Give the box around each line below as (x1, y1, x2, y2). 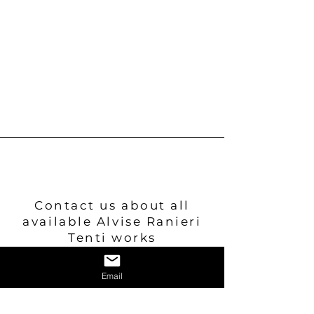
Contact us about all (34, 198, 190, 212)
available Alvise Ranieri (22, 214, 202, 228)
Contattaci (84, 291, 139, 305)
